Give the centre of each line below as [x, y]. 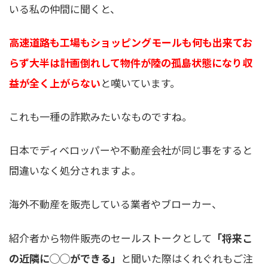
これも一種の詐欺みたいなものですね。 [100, 117]
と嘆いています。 [140, 83]
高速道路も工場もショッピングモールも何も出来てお [131, 42]
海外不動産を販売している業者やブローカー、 [115, 204]
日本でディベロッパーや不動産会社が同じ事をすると [131, 150]
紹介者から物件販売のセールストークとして [110, 237]
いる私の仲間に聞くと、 [65, 9]
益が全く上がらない [55, 83]
